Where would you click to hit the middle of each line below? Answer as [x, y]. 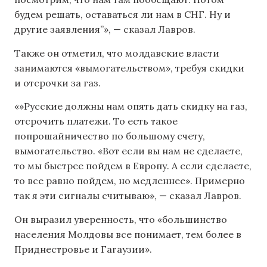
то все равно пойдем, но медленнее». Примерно [130, 181]
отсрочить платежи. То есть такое [96, 121]
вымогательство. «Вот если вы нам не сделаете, [128, 151]
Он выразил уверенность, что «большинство [121, 219]
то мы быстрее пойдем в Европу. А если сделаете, [133, 166]
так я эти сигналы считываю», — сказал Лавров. [128, 196]
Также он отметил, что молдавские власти [117, 53]
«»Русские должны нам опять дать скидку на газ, [131, 106]
